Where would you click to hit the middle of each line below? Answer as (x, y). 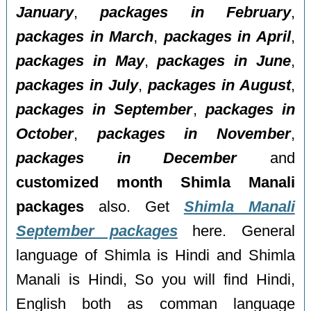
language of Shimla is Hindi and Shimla (155, 255)
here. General (236, 231)
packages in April (227, 36)
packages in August (219, 85)
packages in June (224, 61)
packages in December (127, 158)
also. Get (134, 207)
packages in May (80, 61)
